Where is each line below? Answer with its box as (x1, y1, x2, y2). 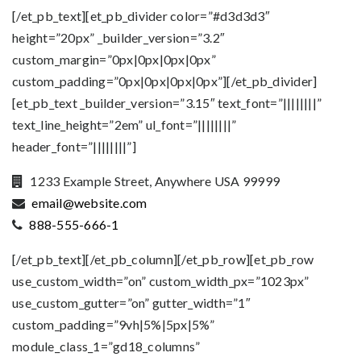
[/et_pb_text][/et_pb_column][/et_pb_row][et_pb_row (12, 251, 314, 267)
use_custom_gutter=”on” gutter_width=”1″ (12, 295, 251, 310)
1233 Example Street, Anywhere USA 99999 (30, 173, 280, 189)
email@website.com (31, 195, 147, 210)
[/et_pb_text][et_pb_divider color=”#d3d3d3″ (12, 8, 270, 23)
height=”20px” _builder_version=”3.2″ (12, 30, 225, 45)
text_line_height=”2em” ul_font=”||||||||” (12, 117, 237, 132)
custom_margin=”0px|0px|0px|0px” (12, 52, 216, 67)
